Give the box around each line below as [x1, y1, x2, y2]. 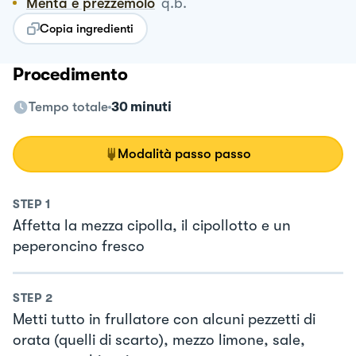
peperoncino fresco [13, 237, 145, 255]
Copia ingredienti [40, 21, 133, 36]
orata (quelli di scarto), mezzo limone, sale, [13, 331, 305, 350]
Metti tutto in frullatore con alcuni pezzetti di [13, 311, 315, 329]
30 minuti [111, 99, 172, 114]
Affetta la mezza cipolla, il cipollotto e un [13, 216, 291, 234]
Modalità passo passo [118, 145, 251, 161]
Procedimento [13, 64, 128, 84]
